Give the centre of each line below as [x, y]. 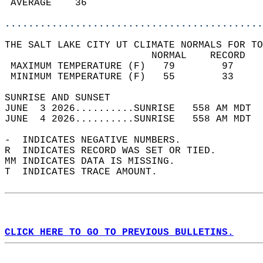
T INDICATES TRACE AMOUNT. [87, 172]
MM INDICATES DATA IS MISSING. [96, 161]
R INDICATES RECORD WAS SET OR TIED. [116, 151]
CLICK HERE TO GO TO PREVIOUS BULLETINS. [119, 232]
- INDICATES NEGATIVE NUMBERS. [99, 140]
